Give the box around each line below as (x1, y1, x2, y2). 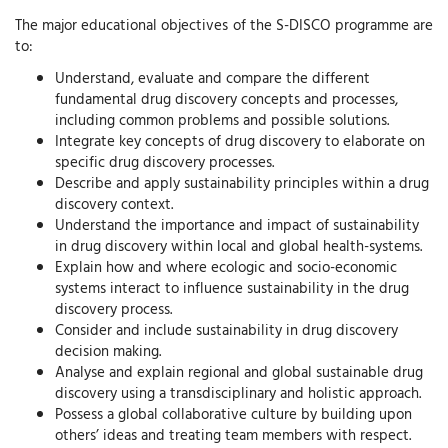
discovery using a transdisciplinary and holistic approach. (55, 380, 421, 404)
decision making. (55, 338, 161, 362)
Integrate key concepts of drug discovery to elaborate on (55, 128, 425, 152)
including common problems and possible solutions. (55, 107, 389, 131)
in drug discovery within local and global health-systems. (55, 233, 422, 257)
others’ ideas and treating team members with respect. (55, 422, 411, 446)
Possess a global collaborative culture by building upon (55, 401, 412, 425)
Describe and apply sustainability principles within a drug (55, 170, 429, 194)
